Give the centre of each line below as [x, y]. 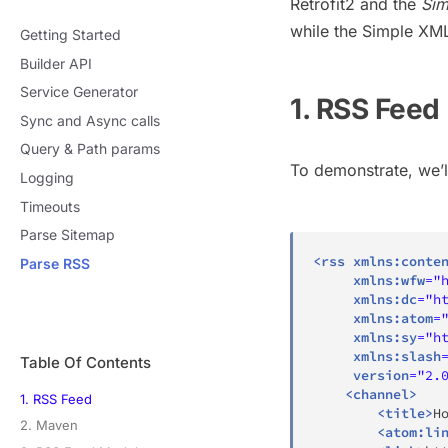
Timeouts [50, 206]
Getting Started [70, 34]
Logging [47, 177]
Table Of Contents [85, 363]
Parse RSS [55, 263]
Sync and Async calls [90, 120]
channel [381, 394]
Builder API [56, 63]
